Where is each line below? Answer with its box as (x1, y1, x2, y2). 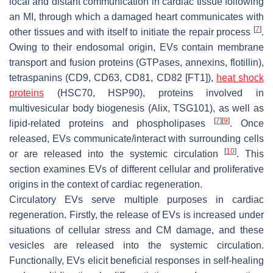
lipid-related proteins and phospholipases (9, 118, 214, 129)
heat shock (216, 72, 264, 83)
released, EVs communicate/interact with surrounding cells (9, 133, 264, 144)
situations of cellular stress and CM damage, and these (9, 224, 264, 235)
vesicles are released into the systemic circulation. (9, 239, 264, 250)
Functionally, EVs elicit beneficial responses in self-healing (9, 255, 264, 266)
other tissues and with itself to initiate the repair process (9, 26, 253, 37)
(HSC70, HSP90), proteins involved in (44, 87, 264, 98)
